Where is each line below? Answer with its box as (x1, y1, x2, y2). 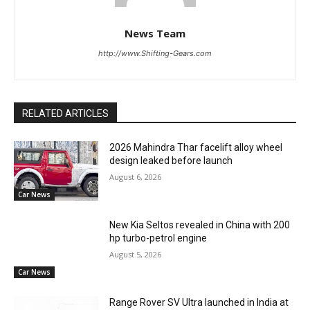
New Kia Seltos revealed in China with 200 (109, 219, 291, 230)
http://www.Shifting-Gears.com (98, 48, 212, 59)
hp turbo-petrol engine (109, 232, 208, 244)
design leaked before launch (109, 155, 233, 167)
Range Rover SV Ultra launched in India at (109, 296, 289, 308)
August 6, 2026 (109, 172, 162, 183)
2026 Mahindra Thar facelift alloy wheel (109, 142, 283, 154)
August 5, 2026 (109, 248, 162, 259)
